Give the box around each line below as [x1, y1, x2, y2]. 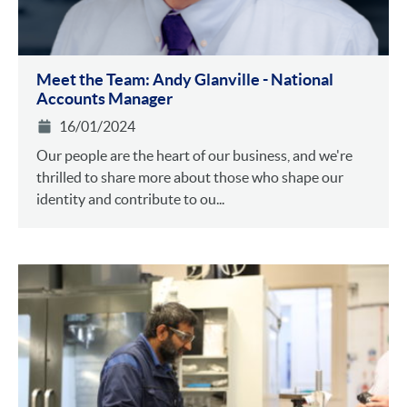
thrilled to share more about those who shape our [36, 169, 343, 186]
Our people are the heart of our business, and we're [36, 147, 352, 164]
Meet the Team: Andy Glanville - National [36, 70, 333, 90]
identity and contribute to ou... [36, 191, 224, 208]
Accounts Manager [36, 89, 173, 109]
